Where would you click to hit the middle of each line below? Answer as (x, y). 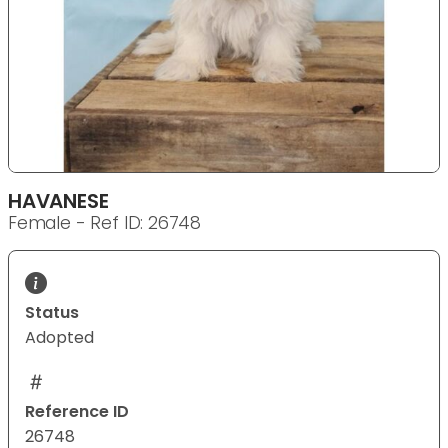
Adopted (59, 338)
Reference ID (77, 412)
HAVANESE (58, 201)
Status (52, 313)
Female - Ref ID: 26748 (105, 223)
